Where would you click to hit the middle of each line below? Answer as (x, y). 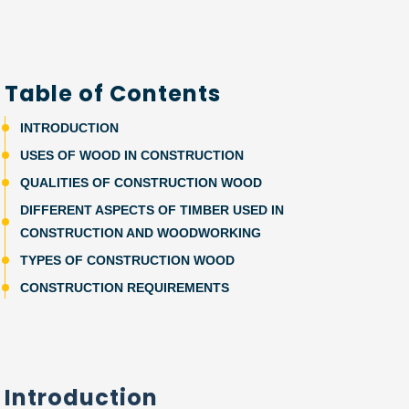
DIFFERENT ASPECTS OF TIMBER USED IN (152, 210)
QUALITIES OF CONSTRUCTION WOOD (141, 183)
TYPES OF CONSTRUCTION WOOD (127, 260)
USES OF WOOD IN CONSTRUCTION (132, 155)
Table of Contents (113, 94)
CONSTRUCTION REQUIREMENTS (125, 288)
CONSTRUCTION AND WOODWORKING (141, 233)
